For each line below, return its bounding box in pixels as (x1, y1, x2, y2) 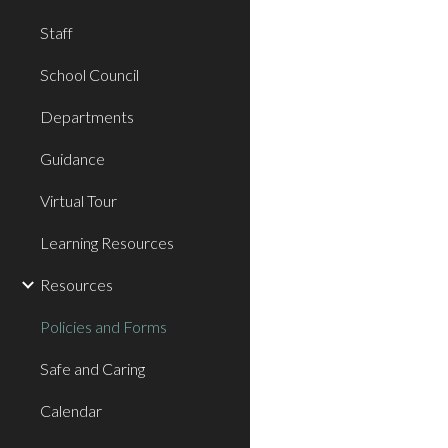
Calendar (40, 401, 102, 420)
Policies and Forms (40, 317, 167, 336)
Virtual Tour (40, 191, 117, 210)
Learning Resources (40, 233, 174, 252)
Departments (40, 107, 134, 126)
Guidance (40, 149, 105, 168)
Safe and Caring (40, 359, 145, 378)
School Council (40, 65, 139, 84)
